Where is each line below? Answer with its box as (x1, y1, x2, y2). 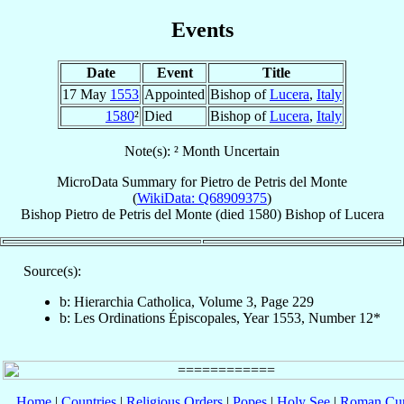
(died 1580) (211, 206, 285, 222)
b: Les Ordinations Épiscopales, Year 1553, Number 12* (60, 309, 381, 326)
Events (170, 17, 234, 41)
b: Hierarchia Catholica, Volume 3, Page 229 (60, 293, 314, 309)
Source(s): (23, 262, 81, 279)
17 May (62, 86, 110, 102)
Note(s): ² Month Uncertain (124, 142, 280, 159)
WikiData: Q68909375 (137, 189, 267, 206)
